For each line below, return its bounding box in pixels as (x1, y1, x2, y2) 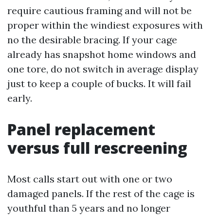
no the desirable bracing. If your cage (7, 34, 177, 46)
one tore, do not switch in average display (7, 63, 199, 75)
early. (7, 92, 32, 104)
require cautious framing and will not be (7, 4, 192, 17)
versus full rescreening (7, 137, 187, 158)
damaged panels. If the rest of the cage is (7, 187, 195, 200)
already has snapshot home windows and (7, 48, 196, 60)
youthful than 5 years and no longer (7, 202, 170, 214)
